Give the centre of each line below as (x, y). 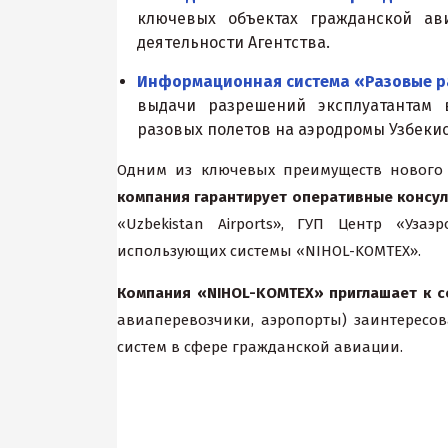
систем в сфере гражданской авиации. (260, 347)
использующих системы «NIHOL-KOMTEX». (269, 251)
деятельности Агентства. (235, 42)
